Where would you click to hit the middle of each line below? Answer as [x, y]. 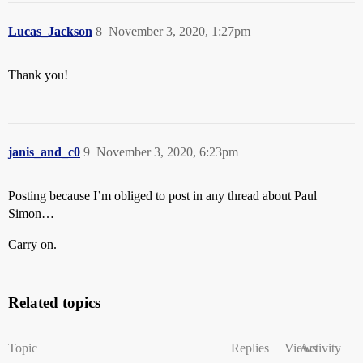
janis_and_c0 [44, 152]
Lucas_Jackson [50, 32]
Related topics [54, 303]
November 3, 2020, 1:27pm [179, 32]
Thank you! [38, 75]
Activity [320, 348]
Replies [250, 348]
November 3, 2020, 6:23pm [167, 152]
